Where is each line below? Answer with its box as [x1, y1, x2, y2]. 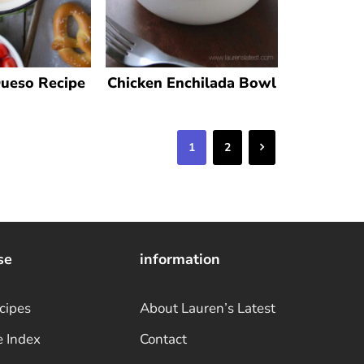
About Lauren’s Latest [140, 299, 275, 318]
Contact [140, 330, 187, 349]
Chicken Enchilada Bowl [107, 73, 276, 93]
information [140, 249, 220, 270]
